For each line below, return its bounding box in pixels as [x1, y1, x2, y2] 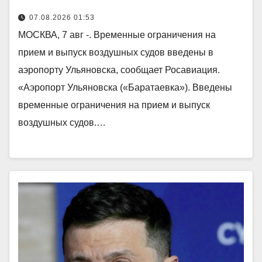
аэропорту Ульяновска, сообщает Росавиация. [18, 64, 220, 75]
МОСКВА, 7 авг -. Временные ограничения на [18, 29, 216, 40]
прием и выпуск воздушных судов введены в [18, 47, 213, 57]
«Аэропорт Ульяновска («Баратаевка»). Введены [18, 82, 232, 92]
